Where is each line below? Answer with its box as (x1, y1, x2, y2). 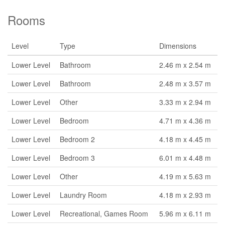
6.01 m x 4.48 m (159, 153, 211, 163)
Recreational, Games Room (60, 208, 148, 218)
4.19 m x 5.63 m (159, 171, 211, 181)
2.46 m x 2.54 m (159, 60, 211, 70)
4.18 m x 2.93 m (159, 190, 211, 200)
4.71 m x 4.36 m (159, 116, 211, 126)
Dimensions (159, 41, 196, 51)
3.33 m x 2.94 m (159, 97, 211, 107)
